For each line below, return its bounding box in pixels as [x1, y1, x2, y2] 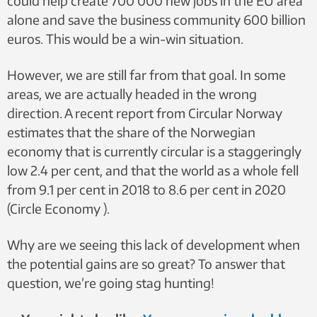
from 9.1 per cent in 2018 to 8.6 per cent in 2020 [7, 181, 286, 197]
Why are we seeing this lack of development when [7, 236, 300, 253]
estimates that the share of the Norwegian [7, 124, 255, 140]
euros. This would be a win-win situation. [7, 30, 243, 47]
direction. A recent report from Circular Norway [7, 105, 282, 121]
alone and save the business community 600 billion [7, 11, 306, 28]
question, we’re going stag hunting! [7, 275, 214, 291]
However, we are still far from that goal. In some [7, 67, 286, 83]
